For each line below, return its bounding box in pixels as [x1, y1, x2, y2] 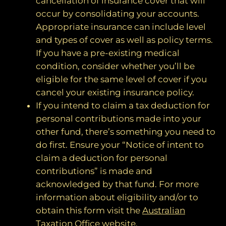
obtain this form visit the [36, 205, 142, 216]
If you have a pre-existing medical [36, 48, 180, 59]
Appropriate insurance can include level [36, 22, 206, 32]
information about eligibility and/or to [36, 192, 198, 203]
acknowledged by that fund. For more [36, 179, 199, 190]
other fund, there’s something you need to [36, 127, 215, 137]
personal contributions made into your [36, 114, 201, 124]
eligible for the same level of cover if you [36, 74, 207, 85]
